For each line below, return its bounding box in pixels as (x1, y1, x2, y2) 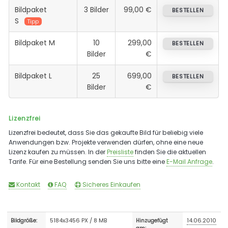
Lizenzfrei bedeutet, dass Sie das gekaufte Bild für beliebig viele (9, 128, 204, 137)
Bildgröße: (11, 217, 38, 224)
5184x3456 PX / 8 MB (50, 216, 107, 224)
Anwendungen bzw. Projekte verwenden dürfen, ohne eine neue (9, 137, 204, 147)
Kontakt (15, 180, 41, 189)
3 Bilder (83, 4, 109, 15)
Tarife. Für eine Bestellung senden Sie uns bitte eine (9, 157, 167, 166)
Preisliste (107, 147, 134, 156)
